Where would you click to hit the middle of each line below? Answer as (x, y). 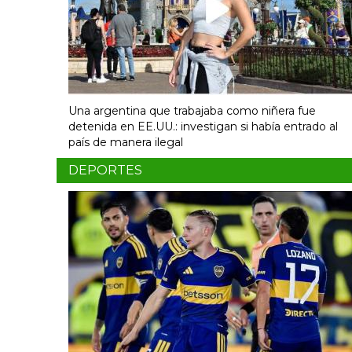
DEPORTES (105, 170)
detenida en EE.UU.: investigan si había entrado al (203, 127)
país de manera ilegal (126, 143)
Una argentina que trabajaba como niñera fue (192, 111)
